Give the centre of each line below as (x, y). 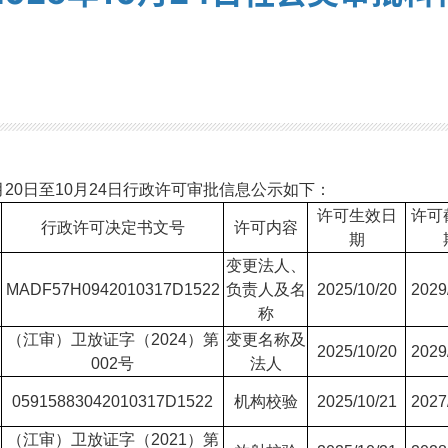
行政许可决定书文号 (112, 227)
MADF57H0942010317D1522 (112, 289)
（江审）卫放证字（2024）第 (112, 339)
